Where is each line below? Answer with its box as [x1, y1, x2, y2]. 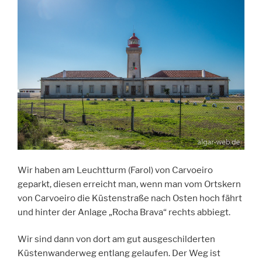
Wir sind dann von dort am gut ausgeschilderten [18, 234, 215, 245]
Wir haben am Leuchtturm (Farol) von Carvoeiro [18, 164, 213, 175]
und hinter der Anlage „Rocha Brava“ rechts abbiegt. [18, 206, 230, 218]
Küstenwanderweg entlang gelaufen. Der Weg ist [18, 248, 220, 259]
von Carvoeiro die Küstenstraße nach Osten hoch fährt [18, 192, 242, 204]
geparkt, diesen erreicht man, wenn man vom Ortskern [18, 178, 241, 189]
